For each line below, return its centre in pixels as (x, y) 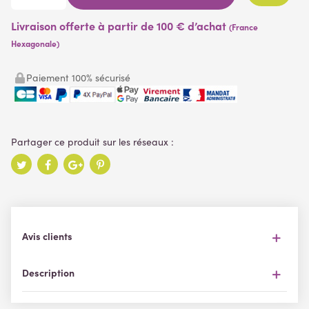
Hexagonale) (35, 43)
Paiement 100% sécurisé (78, 77)
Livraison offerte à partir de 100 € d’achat (120, 25)
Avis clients (47, 236)
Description (48, 273)
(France (243, 27)
